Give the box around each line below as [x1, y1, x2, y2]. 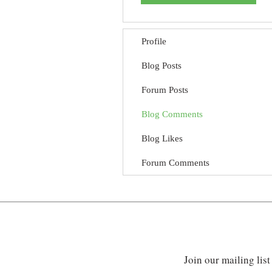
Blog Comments [141, 109, 203, 119]
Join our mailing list [184, 253, 270, 267]
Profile [141, 36, 166, 46]
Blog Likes [141, 134, 183, 143]
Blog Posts [141, 61, 182, 70]
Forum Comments [141, 158, 209, 168]
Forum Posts [141, 85, 188, 95]
